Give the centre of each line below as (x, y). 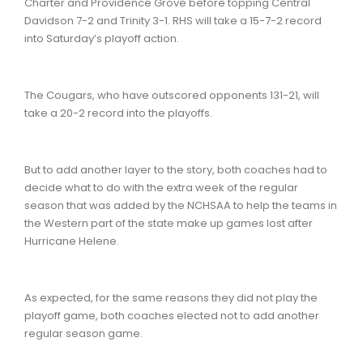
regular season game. (83, 333)
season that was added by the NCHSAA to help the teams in (181, 205)
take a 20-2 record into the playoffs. (118, 113)
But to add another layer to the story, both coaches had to (176, 169)
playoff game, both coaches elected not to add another (172, 315)
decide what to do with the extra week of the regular (161, 187)
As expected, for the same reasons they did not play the (171, 297)
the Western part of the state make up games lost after (169, 223)
